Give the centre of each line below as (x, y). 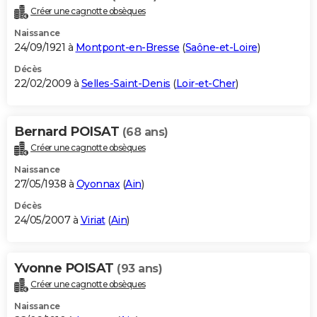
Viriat (93, 220)
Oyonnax (98, 184)
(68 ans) (145, 132)
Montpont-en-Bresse (127, 48)
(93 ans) (139, 269)
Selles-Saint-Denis (126, 84)
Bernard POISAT (68, 132)
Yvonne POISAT (65, 269)
